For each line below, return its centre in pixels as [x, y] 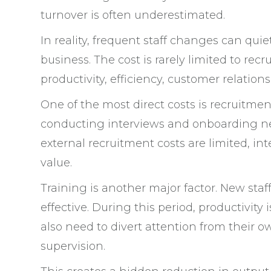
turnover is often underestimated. [133, 15]
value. [56, 163]
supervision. [73, 246]
